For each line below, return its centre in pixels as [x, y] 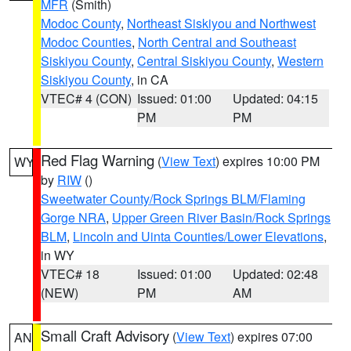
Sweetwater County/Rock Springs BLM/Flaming [173, 199]
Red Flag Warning [98, 160]
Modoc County [81, 23]
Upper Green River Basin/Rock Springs [221, 217]
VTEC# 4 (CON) [86, 98]
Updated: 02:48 [276, 274]
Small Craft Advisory [105, 335]
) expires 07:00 [271, 337]
